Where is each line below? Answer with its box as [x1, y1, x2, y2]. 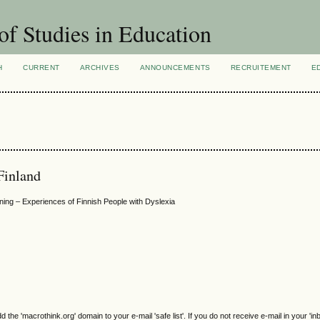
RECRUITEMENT [230, 64, 291, 71]
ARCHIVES [79, 64, 120, 71]
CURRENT [23, 64, 60, 71]
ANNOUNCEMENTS [139, 64, 211, 71]
